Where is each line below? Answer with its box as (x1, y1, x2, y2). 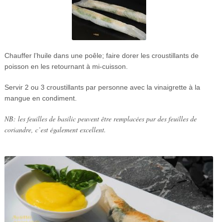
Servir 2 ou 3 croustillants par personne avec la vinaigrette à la (4, 83, 200, 92)
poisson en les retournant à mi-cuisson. (4, 62, 128, 71)
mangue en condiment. (4, 94, 77, 103)
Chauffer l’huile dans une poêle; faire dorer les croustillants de (4, 52, 199, 60)
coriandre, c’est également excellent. (4, 125, 106, 135)
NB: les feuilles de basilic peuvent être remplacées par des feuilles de (4, 114, 197, 124)
